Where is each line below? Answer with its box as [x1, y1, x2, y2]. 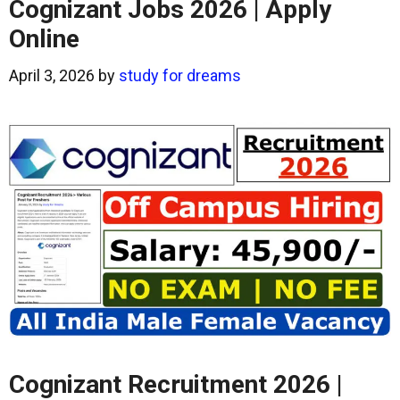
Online [9, 24, 79, 54]
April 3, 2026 [9, 66, 95, 85]
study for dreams [119, 66, 241, 85]
